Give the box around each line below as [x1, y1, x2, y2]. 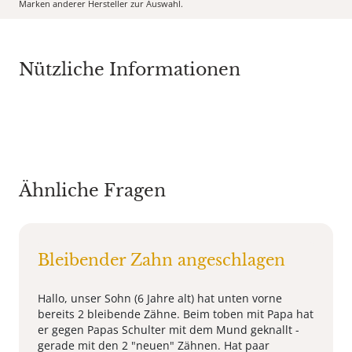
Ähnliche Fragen [19, 179, 166, 201]
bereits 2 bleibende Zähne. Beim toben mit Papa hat [38, 306, 313, 321]
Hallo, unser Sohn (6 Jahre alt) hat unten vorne [38, 290, 282, 306]
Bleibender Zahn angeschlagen [38, 250, 285, 269]
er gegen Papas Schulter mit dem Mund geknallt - [38, 321, 299, 337]
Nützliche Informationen [19, 58, 240, 80]
